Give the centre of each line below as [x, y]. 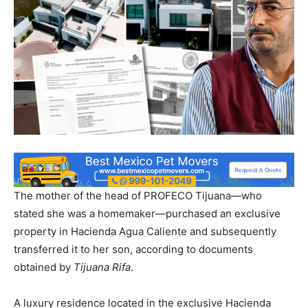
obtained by [44, 267]
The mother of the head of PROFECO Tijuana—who [138, 196]
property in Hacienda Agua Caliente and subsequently [145, 232]
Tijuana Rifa [102, 267]
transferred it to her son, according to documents [133, 250]
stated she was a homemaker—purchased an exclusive [147, 214]
